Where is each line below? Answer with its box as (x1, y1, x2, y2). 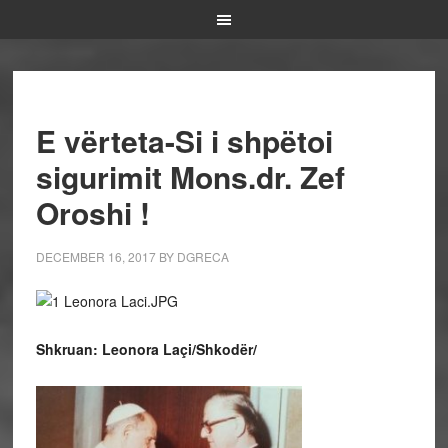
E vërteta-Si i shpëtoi (35, 119, 333, 162)
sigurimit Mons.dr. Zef (35, 155, 345, 198)
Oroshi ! (35, 191, 150, 234)
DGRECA (176, 248, 229, 265)
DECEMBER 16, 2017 (35, 248, 156, 265)
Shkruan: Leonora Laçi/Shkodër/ (35, 339, 257, 359)
